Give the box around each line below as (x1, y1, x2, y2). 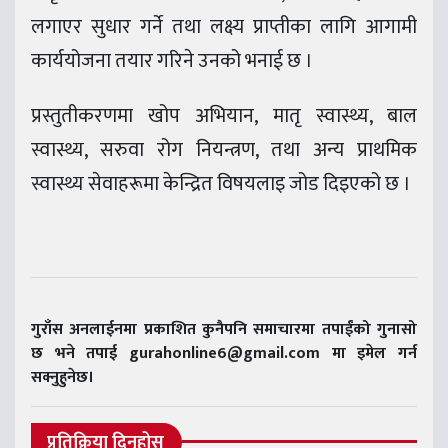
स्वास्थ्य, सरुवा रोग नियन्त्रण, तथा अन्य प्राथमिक (31, 133, 417, 168)
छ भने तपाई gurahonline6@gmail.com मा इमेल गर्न (31, 339, 417, 367)
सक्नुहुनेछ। (31, 363, 94, 391)
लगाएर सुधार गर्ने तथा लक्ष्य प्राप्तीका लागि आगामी (31, 10, 417, 45)
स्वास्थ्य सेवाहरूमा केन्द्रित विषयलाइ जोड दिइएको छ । (31, 167, 411, 202)
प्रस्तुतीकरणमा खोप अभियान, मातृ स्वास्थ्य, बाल (31, 99, 417, 134)
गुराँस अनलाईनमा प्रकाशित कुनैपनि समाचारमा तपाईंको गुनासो (31, 315, 417, 343)
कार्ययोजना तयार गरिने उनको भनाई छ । (31, 44, 313, 79)
